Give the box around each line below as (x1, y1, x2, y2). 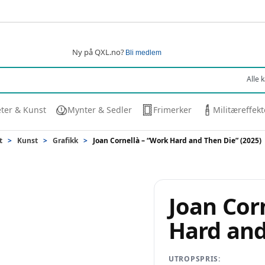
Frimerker (153, 104, 192, 115)
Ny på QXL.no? (72, 46, 124, 57)
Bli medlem (125, 49, 161, 57)
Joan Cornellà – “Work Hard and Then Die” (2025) (93, 135, 261, 146)
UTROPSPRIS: (169, 254, 221, 264)
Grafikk (53, 135, 78, 146)
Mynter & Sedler (67, 104, 132, 115)
